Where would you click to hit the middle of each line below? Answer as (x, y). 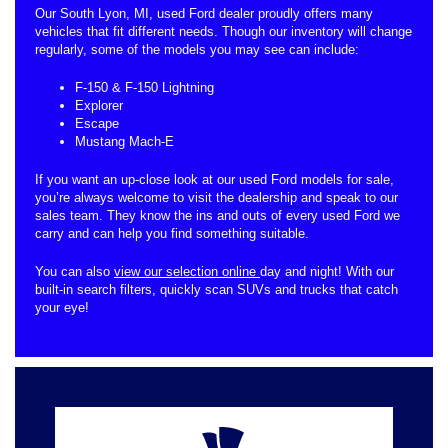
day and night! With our (327, 271)
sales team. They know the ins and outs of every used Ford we (217, 215)
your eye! (62, 307)
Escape (97, 123)
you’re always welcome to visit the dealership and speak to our (216, 197)
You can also (74, 271)
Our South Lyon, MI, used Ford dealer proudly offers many (204, 13)
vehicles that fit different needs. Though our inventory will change (223, 31)
